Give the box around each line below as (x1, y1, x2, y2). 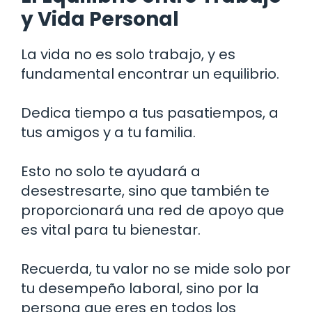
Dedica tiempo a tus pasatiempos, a (21, 102, 279, 123)
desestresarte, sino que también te (21, 180, 270, 201)
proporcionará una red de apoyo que (21, 200, 284, 220)
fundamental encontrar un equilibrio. (21, 63, 279, 84)
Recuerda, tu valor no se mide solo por (21, 258, 290, 279)
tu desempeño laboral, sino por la (21, 278, 259, 298)
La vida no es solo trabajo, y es (21, 44, 235, 64)
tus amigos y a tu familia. (21, 122, 196, 142)
